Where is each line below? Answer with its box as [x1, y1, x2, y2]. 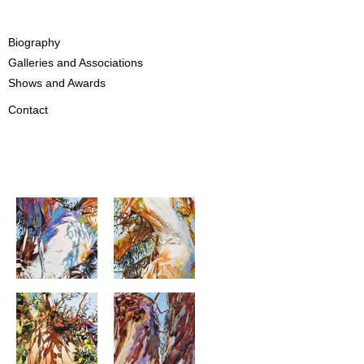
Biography [8, 36, 60, 50]
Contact [8, 103, 48, 117]
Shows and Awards [8, 76, 106, 90]
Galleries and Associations [8, 56, 143, 70]
